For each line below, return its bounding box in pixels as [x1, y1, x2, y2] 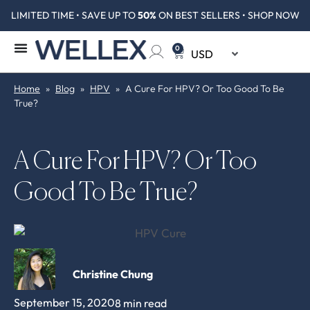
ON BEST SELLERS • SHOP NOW [156, 9, 300, 21]
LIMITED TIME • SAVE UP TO [10, 9, 138, 21]
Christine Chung [73, 267, 153, 282]
